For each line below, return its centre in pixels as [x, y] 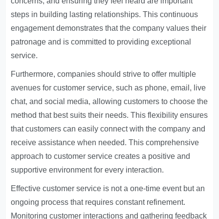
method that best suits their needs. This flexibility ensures [109, 115]
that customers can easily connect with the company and [108, 129]
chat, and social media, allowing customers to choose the [109, 101]
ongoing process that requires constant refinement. [98, 202]
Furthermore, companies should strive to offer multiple [104, 74]
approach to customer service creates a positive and [101, 156]
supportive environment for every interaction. [88, 170]
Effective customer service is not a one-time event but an [108, 188]
